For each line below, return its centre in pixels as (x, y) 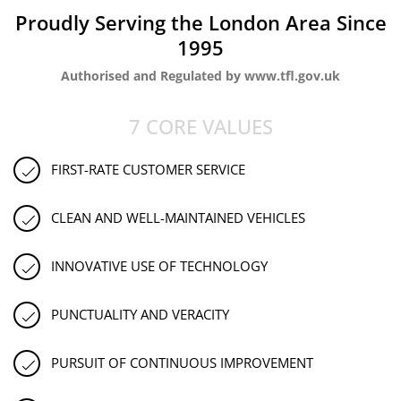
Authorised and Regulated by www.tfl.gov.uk (200, 75)
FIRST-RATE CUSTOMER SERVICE (148, 170)
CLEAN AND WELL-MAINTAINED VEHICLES (178, 218)
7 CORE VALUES (200, 126)
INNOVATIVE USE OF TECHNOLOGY (159, 266)
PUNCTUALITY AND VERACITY (140, 315)
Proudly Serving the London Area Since (200, 22)
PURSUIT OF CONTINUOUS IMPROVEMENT (182, 363)
